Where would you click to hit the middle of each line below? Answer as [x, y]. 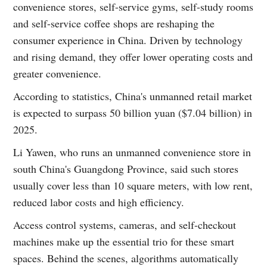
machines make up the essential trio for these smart [124, 241]
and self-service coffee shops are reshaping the [114, 23]
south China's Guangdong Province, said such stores [126, 168]
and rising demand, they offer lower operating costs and [133, 56]
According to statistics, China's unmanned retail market [133, 96]
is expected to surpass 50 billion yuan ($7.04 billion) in [133, 112]
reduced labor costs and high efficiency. [99, 202]
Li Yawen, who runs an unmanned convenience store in [132, 152]
